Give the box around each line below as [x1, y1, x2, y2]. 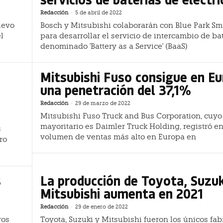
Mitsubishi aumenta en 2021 [40, 184, 203, 202]
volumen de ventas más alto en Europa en [40, 132, 196, 141]
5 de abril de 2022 [75, 9, 122, 16]
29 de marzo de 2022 [75, 100, 130, 107]
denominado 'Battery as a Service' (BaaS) [40, 42, 188, 51]
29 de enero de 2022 [75, 203, 128, 210]
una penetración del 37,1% [40, 81, 191, 99]
